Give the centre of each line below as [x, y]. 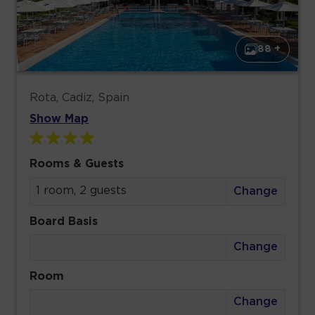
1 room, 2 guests [82, 191]
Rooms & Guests [77, 164]
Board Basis [64, 221]
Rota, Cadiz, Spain [80, 98]
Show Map [59, 119]
